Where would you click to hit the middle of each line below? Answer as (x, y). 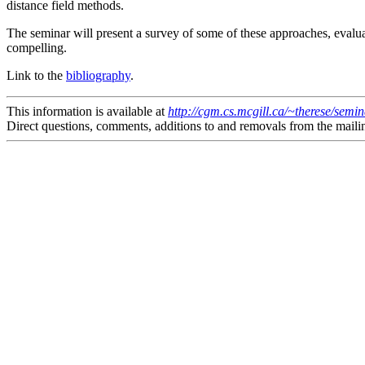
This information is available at (87, 111)
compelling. (37, 47)
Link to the (36, 75)
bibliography (98, 75)
